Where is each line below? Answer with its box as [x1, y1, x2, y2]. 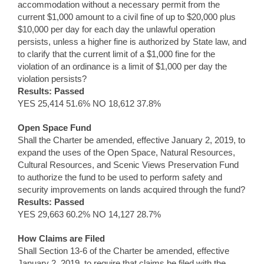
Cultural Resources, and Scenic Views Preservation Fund [18, 159, 239, 170]
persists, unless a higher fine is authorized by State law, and [18, 36, 246, 47]
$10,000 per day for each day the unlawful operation [18, 24, 215, 34]
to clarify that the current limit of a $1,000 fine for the [18, 48, 215, 59]
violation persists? [18, 73, 87, 84]
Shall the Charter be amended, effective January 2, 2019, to [18, 134, 245, 145]
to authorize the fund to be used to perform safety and [18, 171, 222, 182]
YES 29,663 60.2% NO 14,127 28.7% [18, 209, 161, 219]
